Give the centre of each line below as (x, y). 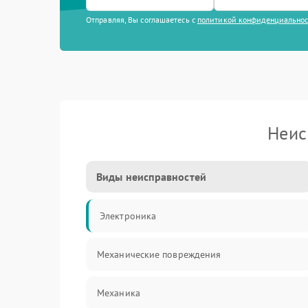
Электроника (128, 216)
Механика (119, 293)
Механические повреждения (159, 254)
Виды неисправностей (151, 177)
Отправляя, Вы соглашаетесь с (142, 20)
